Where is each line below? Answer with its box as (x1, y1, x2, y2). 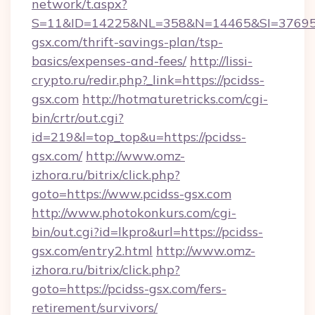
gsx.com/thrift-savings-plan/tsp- (32, 34, 223, 50)
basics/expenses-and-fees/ (32, 53, 186, 69)
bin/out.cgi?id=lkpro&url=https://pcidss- (32, 224, 263, 240)
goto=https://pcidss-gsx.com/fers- (32, 281, 226, 297)
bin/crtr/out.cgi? (32, 110, 124, 126)
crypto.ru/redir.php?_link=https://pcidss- (32, 72, 264, 88)
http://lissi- (190, 53, 252, 69)
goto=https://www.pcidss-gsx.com (32, 186, 231, 202)
